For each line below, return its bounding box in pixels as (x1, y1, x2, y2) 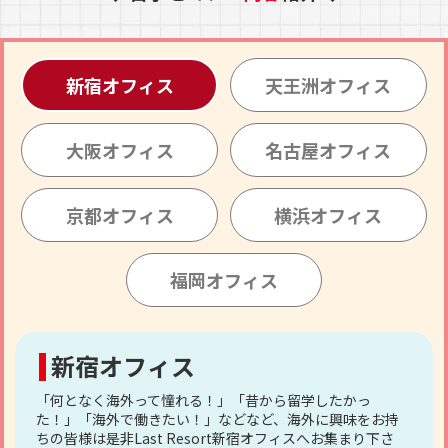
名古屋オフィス (265, 137, 392, 164)
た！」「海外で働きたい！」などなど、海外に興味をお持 (36, 408, 400, 429)
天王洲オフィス (265, 72, 392, 99)
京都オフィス (65, 201, 174, 228)
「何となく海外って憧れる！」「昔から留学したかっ (36, 389, 372, 410)
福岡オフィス (170, 266, 278, 293)
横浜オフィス (274, 201, 383, 228)
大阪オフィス (65, 137, 174, 164)
